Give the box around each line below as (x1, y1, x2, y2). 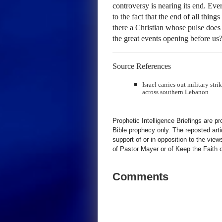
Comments (112, 170, 168, 183)
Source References (112, 62, 171, 70)
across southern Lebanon (142, 88, 209, 96)
